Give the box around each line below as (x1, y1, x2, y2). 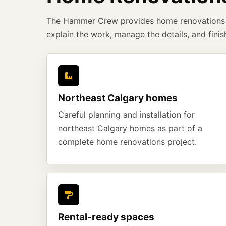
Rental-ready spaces (58, 211, 154, 223)
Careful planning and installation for (58, 109, 195, 120)
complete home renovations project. (58, 137, 197, 147)
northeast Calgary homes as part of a (58, 123, 202, 133)
